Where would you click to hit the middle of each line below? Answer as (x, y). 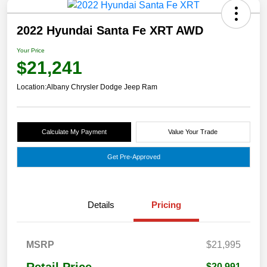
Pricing (166, 205)
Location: (32, 87)
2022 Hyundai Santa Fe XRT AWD (110, 31)
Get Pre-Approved (133, 157)
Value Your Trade (193, 132)
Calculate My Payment (74, 132)
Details (101, 205)
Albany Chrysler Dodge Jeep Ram (102, 87)
